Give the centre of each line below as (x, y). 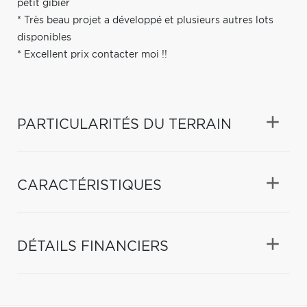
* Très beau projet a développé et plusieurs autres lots (145, 20)
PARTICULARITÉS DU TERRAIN (124, 124)
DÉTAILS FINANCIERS (93, 246)
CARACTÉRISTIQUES (89, 185)
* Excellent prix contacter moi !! (92, 54)
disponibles (44, 37)
